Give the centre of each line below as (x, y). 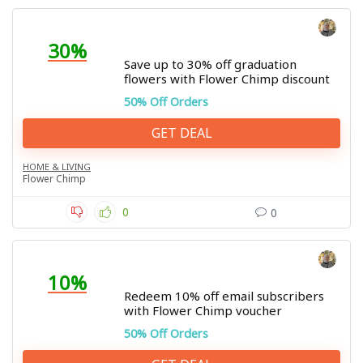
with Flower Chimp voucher (203, 310)
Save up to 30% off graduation (210, 64)
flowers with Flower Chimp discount (227, 79)
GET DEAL (181, 133)
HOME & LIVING (57, 167)
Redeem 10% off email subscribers (224, 296)
